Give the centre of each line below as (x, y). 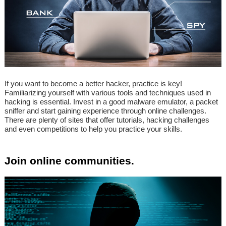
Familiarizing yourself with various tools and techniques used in (108, 92)
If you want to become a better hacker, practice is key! (93, 83)
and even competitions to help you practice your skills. (93, 129)
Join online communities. (69, 160)
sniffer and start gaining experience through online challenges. (105, 110)
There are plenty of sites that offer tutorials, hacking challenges (107, 120)
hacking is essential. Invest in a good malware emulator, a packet (111, 101)
